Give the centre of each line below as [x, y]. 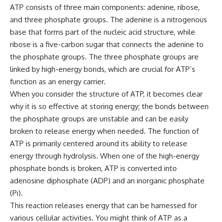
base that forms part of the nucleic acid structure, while [103, 32]
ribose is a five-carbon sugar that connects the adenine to [107, 45]
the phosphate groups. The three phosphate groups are [104, 57]
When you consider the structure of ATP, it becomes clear [106, 94]
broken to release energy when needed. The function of [104, 131]
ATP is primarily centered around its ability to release [99, 144]
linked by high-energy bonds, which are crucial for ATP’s [103, 69]
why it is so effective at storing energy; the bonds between [109, 107]
